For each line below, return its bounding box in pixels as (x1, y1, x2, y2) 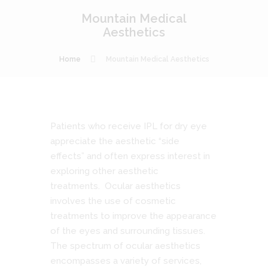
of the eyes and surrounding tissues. (50, 225, 205, 236)
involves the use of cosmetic (50, 195, 176, 206)
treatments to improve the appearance (50, 210, 217, 221)
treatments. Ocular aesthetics (50, 180, 181, 191)
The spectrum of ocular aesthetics (50, 240, 200, 251)
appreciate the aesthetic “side (50, 135, 179, 147)
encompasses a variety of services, (50, 255, 202, 266)
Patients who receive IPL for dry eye (50, 120, 207, 132)
